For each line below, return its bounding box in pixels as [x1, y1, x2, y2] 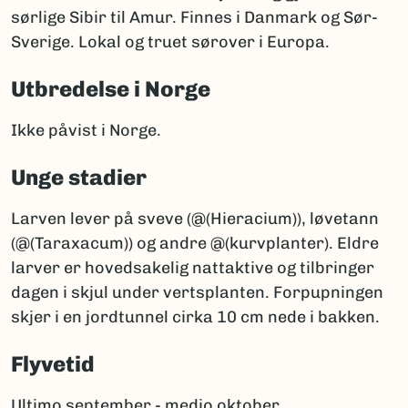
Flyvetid [11, 351, 95, 378]
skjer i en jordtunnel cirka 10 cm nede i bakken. [11, 307, 380, 328]
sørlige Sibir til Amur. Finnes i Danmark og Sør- [11, 7, 378, 28]
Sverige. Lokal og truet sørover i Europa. [11, 32, 330, 53]
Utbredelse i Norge [11, 76, 210, 103]
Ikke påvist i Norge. [11, 120, 161, 141]
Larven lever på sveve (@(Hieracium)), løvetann [11, 209, 379, 229]
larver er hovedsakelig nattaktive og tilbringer [11, 258, 374, 279]
